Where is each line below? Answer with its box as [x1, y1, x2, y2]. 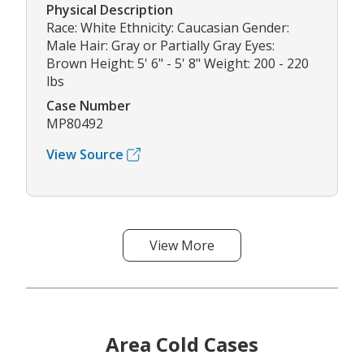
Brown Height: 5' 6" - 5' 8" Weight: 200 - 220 [46, 54, 309, 73]
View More [149, 236, 214, 255]
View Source [46, 145, 123, 164]
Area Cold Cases [106, 331, 258, 358]
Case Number [46, 97, 131, 115]
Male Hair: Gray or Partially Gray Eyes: [46, 37, 275, 55]
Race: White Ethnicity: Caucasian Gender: [46, 19, 289, 37]
